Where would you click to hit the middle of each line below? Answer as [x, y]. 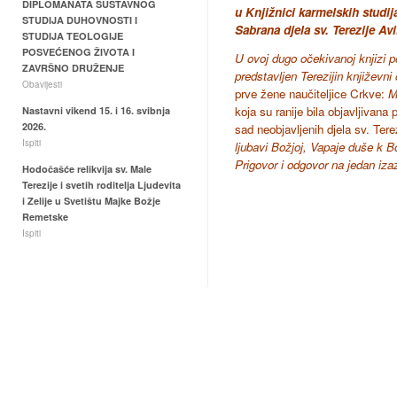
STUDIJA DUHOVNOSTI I [80, 20]
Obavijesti [42, 84]
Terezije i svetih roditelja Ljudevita [101, 185]
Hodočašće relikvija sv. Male [87, 169]
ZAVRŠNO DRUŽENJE [73, 68]
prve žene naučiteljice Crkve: [311, 93]
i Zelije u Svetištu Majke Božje [91, 201]
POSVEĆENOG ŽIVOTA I [78, 52]
